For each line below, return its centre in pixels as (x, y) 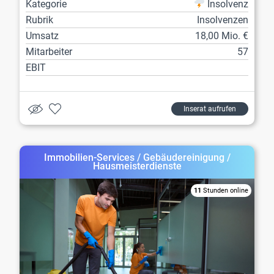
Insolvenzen (223, 20)
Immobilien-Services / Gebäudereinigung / (137, 157)
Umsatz (42, 35)
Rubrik (39, 20)
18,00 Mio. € (222, 35)
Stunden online (225, 190)
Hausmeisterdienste (137, 166)
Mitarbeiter (49, 51)
